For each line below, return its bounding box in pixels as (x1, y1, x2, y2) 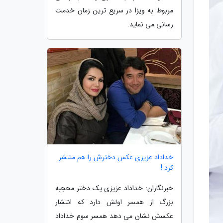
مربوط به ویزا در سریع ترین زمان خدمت (55, 4, 173, 16)
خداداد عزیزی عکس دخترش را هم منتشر (59, 152, 173, 163)
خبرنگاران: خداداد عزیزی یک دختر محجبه (55, 183, 173, 194)
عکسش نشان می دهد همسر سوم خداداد (55, 211, 173, 222)
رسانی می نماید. (127, 18, 173, 30)
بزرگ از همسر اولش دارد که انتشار (55, 197, 173, 208)
